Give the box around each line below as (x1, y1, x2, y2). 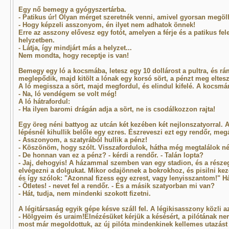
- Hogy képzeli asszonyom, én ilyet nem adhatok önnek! (18, 21, 195, 29)
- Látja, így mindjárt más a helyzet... (18, 44, 132, 52)
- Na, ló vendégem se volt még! (18, 90, 117, 98)
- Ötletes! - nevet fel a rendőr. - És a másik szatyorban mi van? (18, 182, 215, 190)
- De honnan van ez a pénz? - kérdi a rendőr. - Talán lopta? (18, 151, 203, 159)
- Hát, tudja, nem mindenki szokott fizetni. (18, 190, 151, 197)
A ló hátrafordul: (18, 98, 70, 105)
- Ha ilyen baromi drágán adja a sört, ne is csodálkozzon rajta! (18, 105, 215, 113)
